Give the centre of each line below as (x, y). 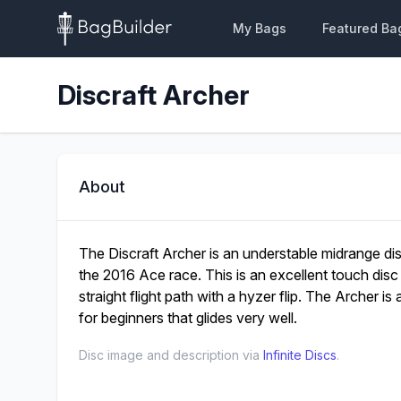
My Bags (260, 28)
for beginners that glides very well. (188, 318)
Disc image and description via (171, 355)
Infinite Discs (300, 355)
